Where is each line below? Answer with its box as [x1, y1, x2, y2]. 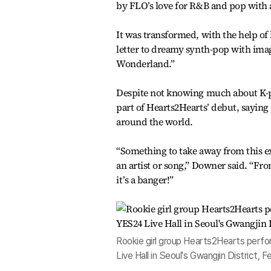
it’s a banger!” [116, 173, 174, 187]
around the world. [116, 115, 193, 129]
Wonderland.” [116, 57, 175, 71]
